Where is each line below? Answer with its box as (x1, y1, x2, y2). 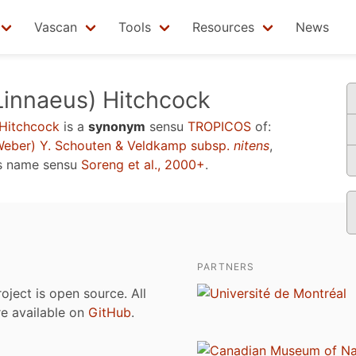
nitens (234, 137, 269, 153)
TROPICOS (188, 118, 251, 134)
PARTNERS (197, 261, 255, 273)
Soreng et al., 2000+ (81, 157, 205, 172)
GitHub (88, 304, 131, 320)
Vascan (34, 19, 77, 35)
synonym (88, 118, 145, 134)
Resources (192, 19, 254, 35)
